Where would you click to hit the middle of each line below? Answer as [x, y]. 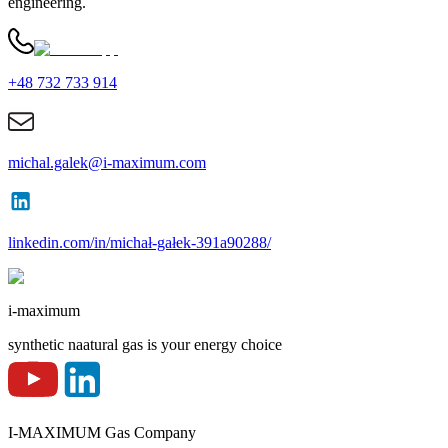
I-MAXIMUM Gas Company [102, 432]
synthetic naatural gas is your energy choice [145, 344]
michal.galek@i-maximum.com [107, 162]
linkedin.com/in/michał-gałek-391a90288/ [139, 242]
